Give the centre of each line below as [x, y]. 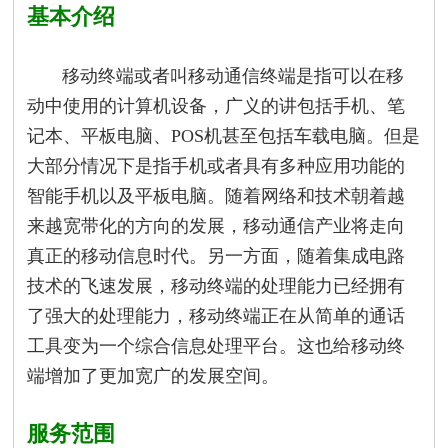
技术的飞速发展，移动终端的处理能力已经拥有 [216, 285]
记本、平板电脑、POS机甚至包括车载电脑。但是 [224, 135]
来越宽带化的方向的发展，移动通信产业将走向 [216, 225]
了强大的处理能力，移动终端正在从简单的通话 [216, 315]
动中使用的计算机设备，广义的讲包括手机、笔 [216, 105]
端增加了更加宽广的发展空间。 [153, 375]
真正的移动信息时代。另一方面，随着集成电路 [216, 255]
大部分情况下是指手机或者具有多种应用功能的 [216, 165]
